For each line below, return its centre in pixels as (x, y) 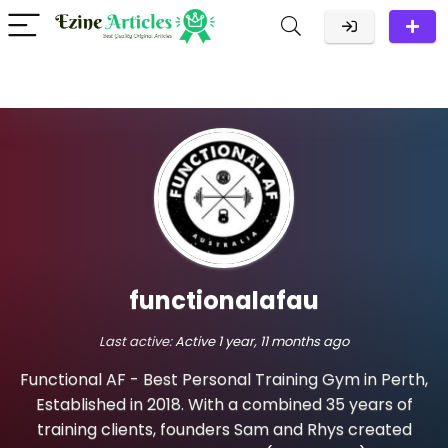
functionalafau (224, 300)
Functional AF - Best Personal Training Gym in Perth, (224, 379)
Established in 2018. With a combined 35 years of (224, 404)
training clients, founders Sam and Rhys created (224, 429)
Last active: (137, 341)
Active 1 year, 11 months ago (262, 341)
